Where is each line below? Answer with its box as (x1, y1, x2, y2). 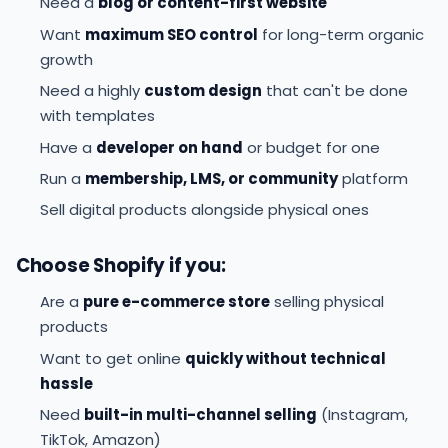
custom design (144, 80, 262, 102)
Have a (40, 136, 96, 158)
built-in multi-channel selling (84, 404, 317, 426)
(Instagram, (317, 404, 408, 426)
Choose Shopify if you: (16, 253, 226, 279)
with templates (40, 105, 155, 127)
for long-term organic (258, 23, 424, 45)
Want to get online (40, 347, 185, 369)
